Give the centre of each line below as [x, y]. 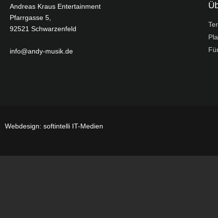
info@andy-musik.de [41, 51]
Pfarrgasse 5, [30, 18]
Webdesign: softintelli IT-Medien [54, 126]
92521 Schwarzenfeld [43, 29]
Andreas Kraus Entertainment [55, 7]
